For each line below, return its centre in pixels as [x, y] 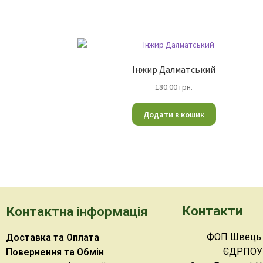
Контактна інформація [77, 211]
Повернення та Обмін [55, 252]
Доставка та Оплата [53, 237]
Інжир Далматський [174, 70]
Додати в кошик [174, 114]
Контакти [212, 211]
